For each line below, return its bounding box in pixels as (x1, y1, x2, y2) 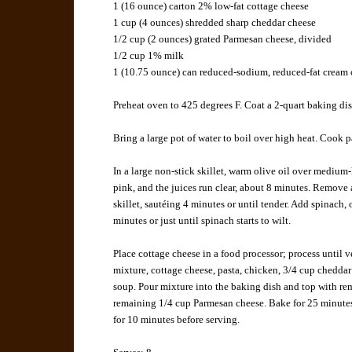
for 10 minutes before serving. (113, 313, 240, 326)
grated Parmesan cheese (194, 33, 295, 46)
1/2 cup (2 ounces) (113, 33, 192, 46)
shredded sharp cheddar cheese (185, 16, 317, 29)
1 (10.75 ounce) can (113, 66, 198, 79)
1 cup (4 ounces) (113, 16, 184, 29)
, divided (294, 33, 332, 46)
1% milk (148, 49, 185, 62)
